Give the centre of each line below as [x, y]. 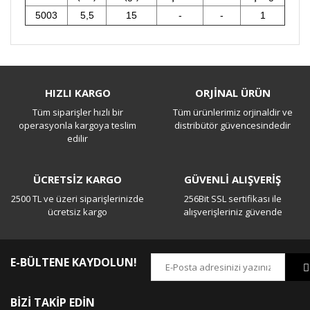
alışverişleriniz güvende [232, 212]
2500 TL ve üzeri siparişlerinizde [77, 199]
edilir [77, 138]
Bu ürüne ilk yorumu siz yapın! [155, 75]
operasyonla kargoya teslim [77, 125]
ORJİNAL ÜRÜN [232, 93]
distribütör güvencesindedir [232, 125]
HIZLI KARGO [77, 93]
